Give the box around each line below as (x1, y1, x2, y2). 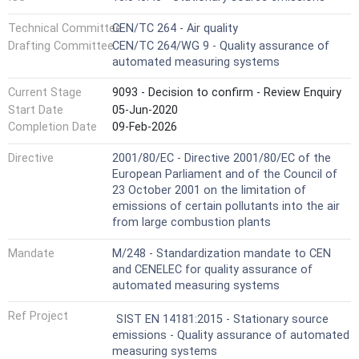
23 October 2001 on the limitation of (112, 183, 306, 197)
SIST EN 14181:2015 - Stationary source (116, 313, 329, 327)
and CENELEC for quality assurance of (112, 262, 313, 276)
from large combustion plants (112, 215, 271, 229)
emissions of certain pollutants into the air (112, 199, 340, 213)
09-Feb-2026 (112, 120, 177, 135)
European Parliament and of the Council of (112, 167, 337, 181)
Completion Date (8, 120, 97, 135)
